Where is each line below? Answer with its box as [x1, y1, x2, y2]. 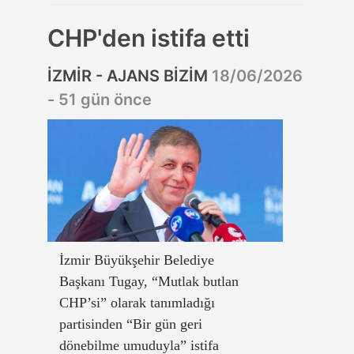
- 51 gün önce [47, 89, 152, 109]
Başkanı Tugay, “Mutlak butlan [59, 273, 239, 289]
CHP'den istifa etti [47, 23, 250, 52]
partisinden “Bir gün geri [59, 315, 202, 332]
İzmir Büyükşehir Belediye [59, 251, 214, 268]
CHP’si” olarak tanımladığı [59, 294, 215, 311]
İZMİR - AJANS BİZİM [47, 66, 212, 85]
